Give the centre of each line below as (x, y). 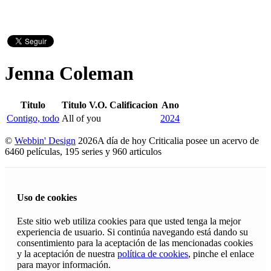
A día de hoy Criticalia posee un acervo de (178, 140)
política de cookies (153, 254)
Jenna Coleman (69, 73)
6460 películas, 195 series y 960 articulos (86, 151)
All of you (81, 118)
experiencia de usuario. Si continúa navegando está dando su (132, 232)
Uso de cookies (47, 198)
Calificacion (134, 105)
